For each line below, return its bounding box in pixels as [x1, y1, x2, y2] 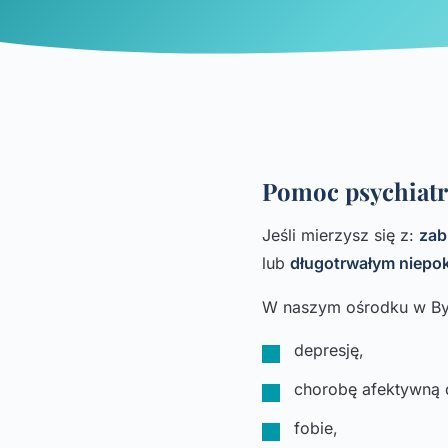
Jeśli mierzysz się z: [262, 225, 419, 245]
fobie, [294, 418, 338, 438]
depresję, [294, 340, 364, 360]
